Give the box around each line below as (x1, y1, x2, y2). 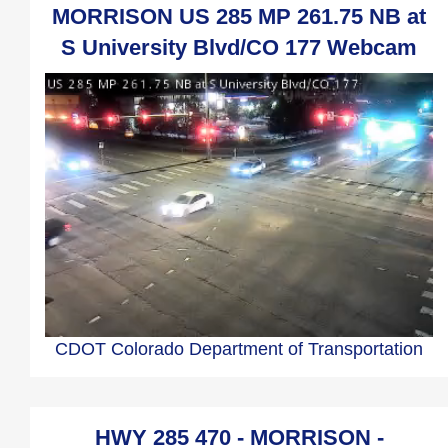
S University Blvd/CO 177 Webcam (61, 34, 417, 60)
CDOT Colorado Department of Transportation (55, 339, 423, 360)
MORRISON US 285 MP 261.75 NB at (52, 3, 426, 29)
